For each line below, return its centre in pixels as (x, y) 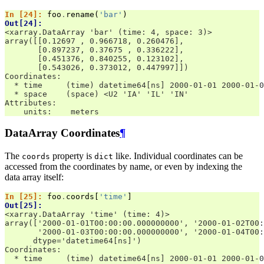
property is (72, 156)
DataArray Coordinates (62, 133)
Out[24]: (26, 23)
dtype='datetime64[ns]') (73, 241)
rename (80, 14)
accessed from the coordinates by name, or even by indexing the (123, 167)
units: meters (52, 111)
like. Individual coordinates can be (178, 156)
